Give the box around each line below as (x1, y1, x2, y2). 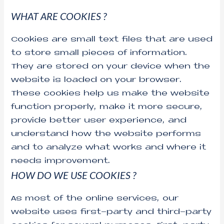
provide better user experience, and (11, 117, 187, 125)
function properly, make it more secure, (11, 103, 203, 111)
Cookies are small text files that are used (11, 36, 213, 44)
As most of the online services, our (11, 195, 179, 203)
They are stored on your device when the (11, 63, 210, 71)
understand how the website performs (11, 130, 201, 138)
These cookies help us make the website (11, 90, 210, 98)
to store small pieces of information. (11, 49, 188, 57)
